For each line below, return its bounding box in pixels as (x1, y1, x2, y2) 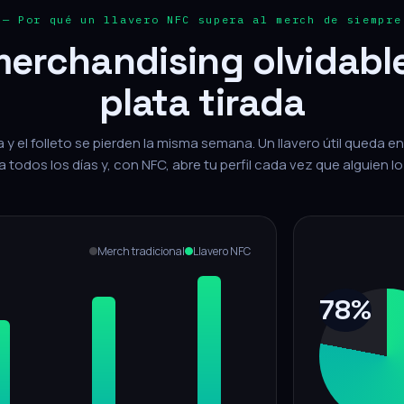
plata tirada (98, 78, 306, 126)
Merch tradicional (96, 243, 185, 259)
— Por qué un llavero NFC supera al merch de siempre (2, 13, 402, 26)
